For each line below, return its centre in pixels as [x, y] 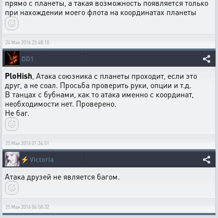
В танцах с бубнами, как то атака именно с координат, [99, 94]
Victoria [42, 159]
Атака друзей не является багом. [62, 176]
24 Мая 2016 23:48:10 [27, 42]
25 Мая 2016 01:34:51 [27, 143]
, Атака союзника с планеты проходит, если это [115, 76]
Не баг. [17, 113]
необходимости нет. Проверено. [61, 103]
